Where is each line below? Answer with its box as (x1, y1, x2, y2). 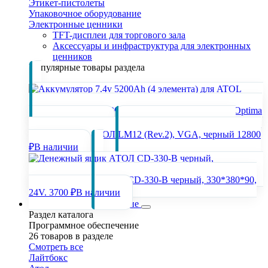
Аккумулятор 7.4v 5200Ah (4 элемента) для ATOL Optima (29, 105, 262, 115)
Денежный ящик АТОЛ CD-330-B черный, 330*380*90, (29, 175, 257, 185)
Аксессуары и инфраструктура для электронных (53, 41, 251, 51)
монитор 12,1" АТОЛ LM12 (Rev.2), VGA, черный (29, 129, 234, 139)
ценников (53, 51, 92, 62)
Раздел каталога (29, 209, 93, 220)
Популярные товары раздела (29, 62, 145, 72)
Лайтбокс (29, 252, 68, 263)
